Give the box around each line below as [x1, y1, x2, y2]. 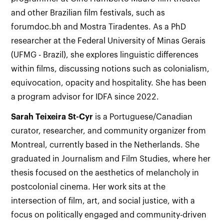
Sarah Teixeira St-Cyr [11, 113, 93, 121]
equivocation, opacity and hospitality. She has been [11, 79, 207, 87]
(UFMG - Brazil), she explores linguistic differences [11, 51, 199, 59]
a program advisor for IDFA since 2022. [11, 93, 159, 101]
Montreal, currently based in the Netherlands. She [11, 141, 200, 149]
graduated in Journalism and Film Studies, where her [11, 155, 211, 163]
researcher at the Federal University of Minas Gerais [11, 37, 206, 45]
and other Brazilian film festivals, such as [11, 9, 165, 17]
